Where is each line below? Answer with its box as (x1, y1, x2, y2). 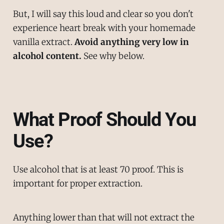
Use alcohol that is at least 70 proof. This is (12, 163, 183, 175)
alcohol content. (12, 50, 81, 62)
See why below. (81, 50, 144, 62)
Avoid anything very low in (74, 36, 189, 48)
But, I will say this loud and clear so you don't (12, 8, 193, 20)
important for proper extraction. (12, 177, 142, 189)
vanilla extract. (12, 36, 74, 48)
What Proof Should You (12, 108, 196, 131)
